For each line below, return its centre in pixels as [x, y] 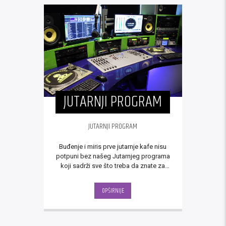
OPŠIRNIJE [113, 191]
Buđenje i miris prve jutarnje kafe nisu [113, 147]
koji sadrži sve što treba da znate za [113, 166]
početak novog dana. [113, 176]
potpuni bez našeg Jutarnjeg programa [113, 156]
